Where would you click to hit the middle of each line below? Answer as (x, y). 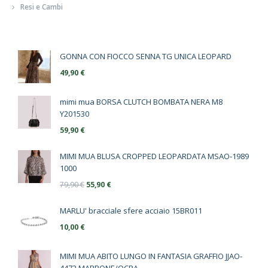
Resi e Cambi (42, 7)
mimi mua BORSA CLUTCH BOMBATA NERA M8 (141, 102)
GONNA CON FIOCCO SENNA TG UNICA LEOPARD (146, 57)
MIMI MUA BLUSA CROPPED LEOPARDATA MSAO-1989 (154, 156)
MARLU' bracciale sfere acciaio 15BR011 (131, 211)
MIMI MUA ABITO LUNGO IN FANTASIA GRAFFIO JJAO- (151, 256)
